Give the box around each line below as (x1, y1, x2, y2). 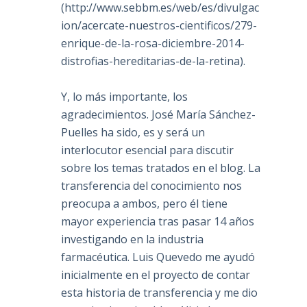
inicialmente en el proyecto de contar (61, 267, 251, 283)
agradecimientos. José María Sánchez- (61, 107, 256, 123)
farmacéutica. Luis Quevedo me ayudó (61, 249, 256, 265)
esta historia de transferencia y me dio (61, 285, 258, 301)
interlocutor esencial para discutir (61, 143, 234, 158)
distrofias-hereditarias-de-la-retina (61, 53, 241, 69)
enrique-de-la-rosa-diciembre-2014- (61, 36, 245, 51)
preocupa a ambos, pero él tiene (61, 196, 228, 212)
